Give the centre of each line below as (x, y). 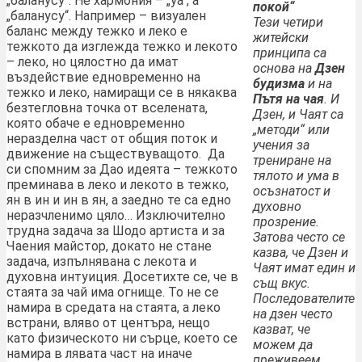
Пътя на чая (288, 99)
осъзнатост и (292, 192)
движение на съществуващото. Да (116, 154)
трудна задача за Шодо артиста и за (116, 231)
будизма (280, 84)
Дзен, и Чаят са (298, 115)
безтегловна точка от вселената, (107, 108)
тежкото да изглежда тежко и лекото (122, 47)
